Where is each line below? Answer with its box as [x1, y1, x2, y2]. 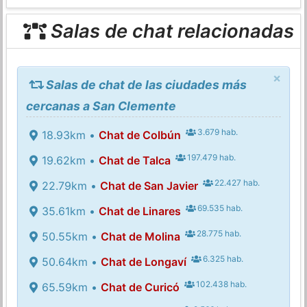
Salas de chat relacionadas [45, 19, 294, 43]
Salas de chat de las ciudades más [42, 77, 247, 92]
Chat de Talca [98, 153, 171, 167]
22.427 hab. [212, 177, 260, 188]
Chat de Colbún [98, 127, 181, 142]
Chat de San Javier [99, 178, 198, 193]
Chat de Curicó [100, 280, 180, 294]
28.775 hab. [195, 228, 242, 238]
